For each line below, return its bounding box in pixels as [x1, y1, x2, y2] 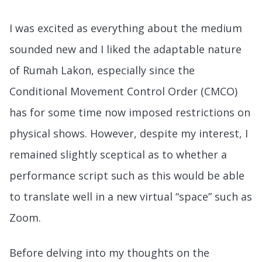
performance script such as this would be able [9, 168, 244, 182]
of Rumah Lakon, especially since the [9, 63, 195, 77]
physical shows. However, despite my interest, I [9, 126, 248, 140]
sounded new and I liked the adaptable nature [9, 42, 242, 56]
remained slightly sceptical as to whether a [9, 147, 227, 161]
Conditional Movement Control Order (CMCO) [9, 84, 237, 98]
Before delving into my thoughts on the [9, 245, 209, 260]
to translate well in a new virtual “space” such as [9, 189, 252, 204]
